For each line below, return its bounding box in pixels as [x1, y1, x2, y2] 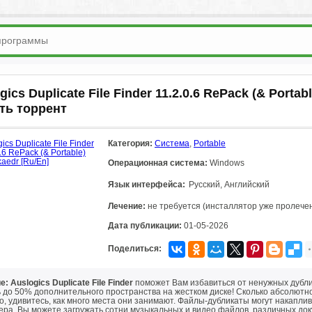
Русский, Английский [189, 180, 270, 189]
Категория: [108, 139, 153, 148]
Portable [194, 139, 226, 148]
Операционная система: [108, 158, 208, 168]
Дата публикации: [108, 221, 182, 231]
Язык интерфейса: [108, 180, 185, 189]
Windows [208, 158, 244, 168]
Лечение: [108, 201, 146, 211]
